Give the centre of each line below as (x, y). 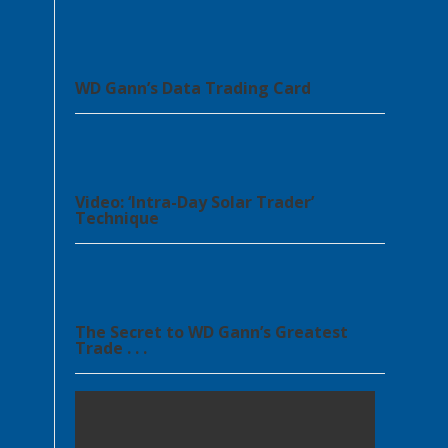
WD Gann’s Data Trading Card (193, 88)
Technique (117, 218)
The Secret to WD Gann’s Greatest (211, 332)
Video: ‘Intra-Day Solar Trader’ (194, 202)
